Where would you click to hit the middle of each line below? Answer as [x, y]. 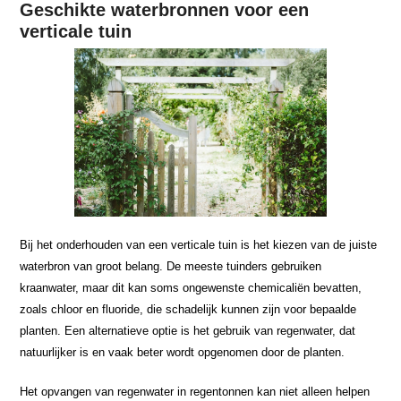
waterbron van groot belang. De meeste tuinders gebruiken [171, 266]
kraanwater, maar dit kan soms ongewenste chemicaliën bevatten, [191, 287]
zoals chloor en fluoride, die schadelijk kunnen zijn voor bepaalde [188, 309]
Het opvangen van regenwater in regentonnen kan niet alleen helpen [195, 391]
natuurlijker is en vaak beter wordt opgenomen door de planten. [183, 352]
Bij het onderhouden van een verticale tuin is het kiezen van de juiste [199, 244]
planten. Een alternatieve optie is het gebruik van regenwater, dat [188, 330]
